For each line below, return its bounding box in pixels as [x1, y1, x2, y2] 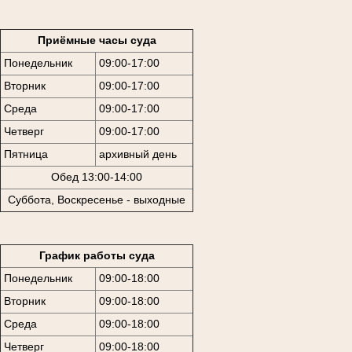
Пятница [3, 148, 48, 161]
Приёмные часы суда [37, 34, 156, 47]
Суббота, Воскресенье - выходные [8, 193, 185, 207]
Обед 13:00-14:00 [51, 170, 142, 184]
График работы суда [38, 249, 155, 262]
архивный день [98, 148, 177, 161]
